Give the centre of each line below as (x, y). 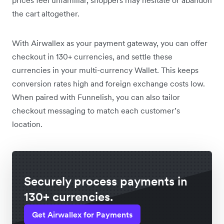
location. (27, 124)
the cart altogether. (46, 13)
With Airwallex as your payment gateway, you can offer (110, 43)
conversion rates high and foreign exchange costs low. (108, 83)
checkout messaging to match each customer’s (96, 110)
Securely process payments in (106, 181)
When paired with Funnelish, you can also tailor (96, 97)
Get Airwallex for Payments (82, 214)
